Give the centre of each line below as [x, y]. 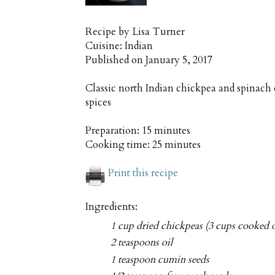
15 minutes [166, 131]
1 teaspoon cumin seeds [160, 259]
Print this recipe [143, 173]
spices [98, 103]
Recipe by [109, 32]
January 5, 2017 [179, 60]
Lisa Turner [158, 32]
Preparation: [114, 131]
